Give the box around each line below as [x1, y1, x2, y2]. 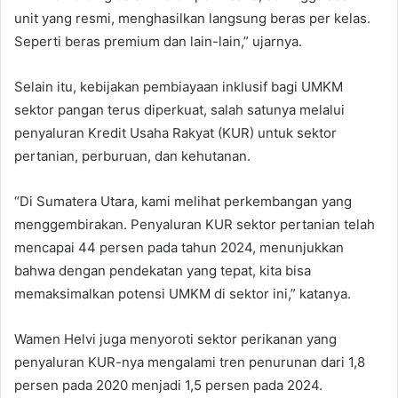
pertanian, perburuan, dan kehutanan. [14, 147, 251, 165]
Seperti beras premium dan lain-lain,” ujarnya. [14, 33, 302, 51]
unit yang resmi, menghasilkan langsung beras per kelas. [14, 10, 370, 28]
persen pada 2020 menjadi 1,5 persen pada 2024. [14, 377, 322, 394]
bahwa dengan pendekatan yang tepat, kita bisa [14, 262, 311, 280]
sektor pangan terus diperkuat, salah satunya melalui [14, 101, 345, 119]
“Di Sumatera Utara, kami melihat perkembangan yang [14, 193, 352, 211]
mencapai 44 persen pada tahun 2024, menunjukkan [14, 239, 344, 257]
